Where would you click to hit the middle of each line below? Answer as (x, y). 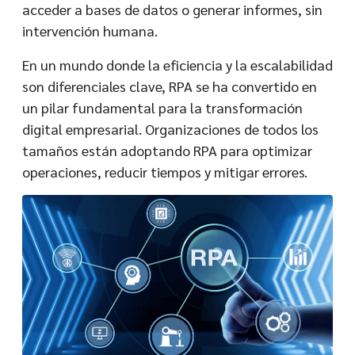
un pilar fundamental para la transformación (162, 107)
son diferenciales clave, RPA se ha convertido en (170, 86)
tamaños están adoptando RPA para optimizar (167, 150)
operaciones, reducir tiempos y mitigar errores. (165, 172)
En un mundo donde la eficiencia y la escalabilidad (177, 65)
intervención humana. (90, 31)
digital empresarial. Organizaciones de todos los (170, 129)
